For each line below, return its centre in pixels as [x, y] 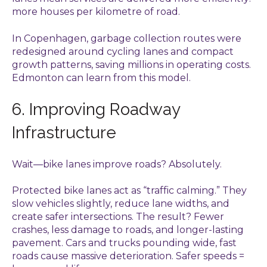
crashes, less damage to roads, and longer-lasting [128, 230]
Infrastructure [64, 133]
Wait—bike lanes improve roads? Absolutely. [117, 164]
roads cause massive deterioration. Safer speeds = [128, 256]
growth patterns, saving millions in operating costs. [131, 64]
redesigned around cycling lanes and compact [123, 51]
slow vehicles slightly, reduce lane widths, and [121, 204]
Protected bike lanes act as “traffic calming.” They [129, 191]
